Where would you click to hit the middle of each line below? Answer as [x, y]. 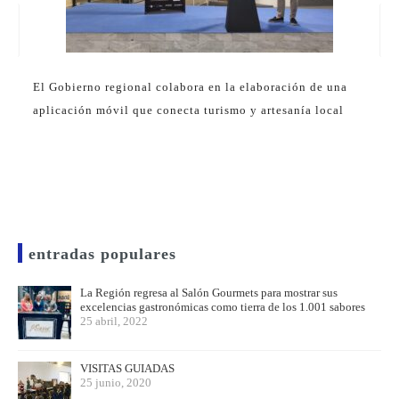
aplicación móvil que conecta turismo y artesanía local [188, 110]
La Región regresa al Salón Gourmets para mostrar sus [209, 293]
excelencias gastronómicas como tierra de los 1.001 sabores [223, 307]
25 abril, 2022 [114, 322]
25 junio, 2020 [116, 383]
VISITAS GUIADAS [127, 369]
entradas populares [102, 254]
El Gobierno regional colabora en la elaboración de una [190, 86]
